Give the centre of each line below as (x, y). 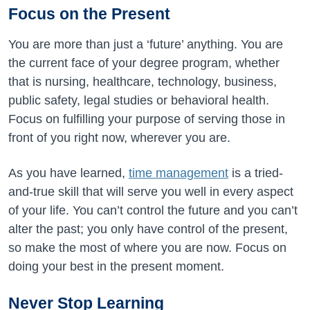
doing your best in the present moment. (116, 266)
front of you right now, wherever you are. (119, 138)
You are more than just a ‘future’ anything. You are (146, 44)
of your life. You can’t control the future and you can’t (153, 210)
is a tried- (256, 173)
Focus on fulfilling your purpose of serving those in (147, 119)
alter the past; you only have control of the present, (148, 229)
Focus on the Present (89, 14)
